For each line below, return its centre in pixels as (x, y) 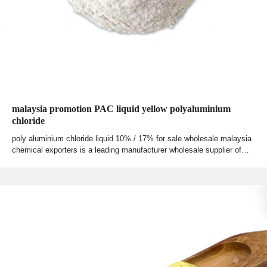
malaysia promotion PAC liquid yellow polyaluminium (121, 109)
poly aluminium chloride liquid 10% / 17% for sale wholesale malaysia (132, 139)
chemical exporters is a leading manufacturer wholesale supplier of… (131, 150)
